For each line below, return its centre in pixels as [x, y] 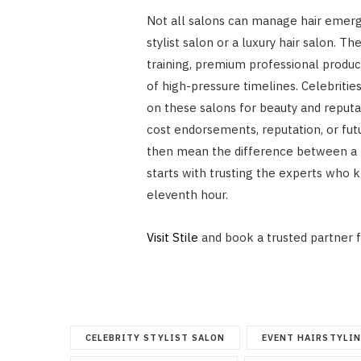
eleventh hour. [187, 194]
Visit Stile [172, 237]
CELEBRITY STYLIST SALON [156, 337]
